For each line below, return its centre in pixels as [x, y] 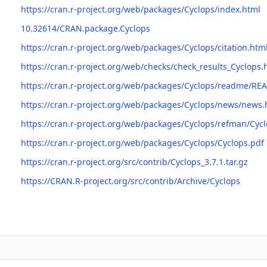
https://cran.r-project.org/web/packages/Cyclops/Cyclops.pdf [142, 143]
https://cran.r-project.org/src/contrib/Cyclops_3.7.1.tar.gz [134, 162]
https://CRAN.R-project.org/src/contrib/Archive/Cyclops [131, 181]
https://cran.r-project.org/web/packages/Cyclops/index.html [141, 9]
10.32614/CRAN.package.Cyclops [86, 28]
